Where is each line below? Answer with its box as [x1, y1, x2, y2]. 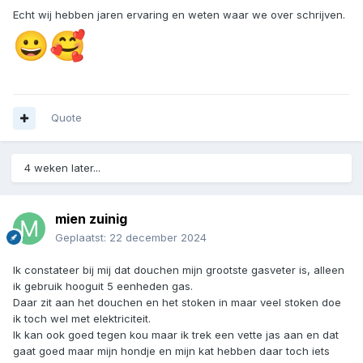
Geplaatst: [55, 231, 109, 245]
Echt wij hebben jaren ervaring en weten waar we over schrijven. [13, 8, 345, 22]
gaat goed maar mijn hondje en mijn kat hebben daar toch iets [13, 344, 330, 358]
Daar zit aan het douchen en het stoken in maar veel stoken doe [13, 296, 341, 310]
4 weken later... [24, 161, 100, 175]
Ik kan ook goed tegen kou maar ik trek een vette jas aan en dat [13, 328, 339, 342]
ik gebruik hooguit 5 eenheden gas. [13, 280, 193, 293]
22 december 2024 [109, 231, 207, 245]
